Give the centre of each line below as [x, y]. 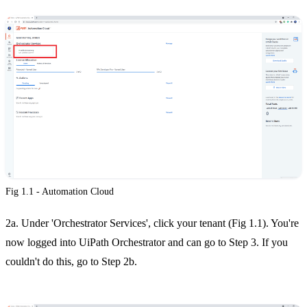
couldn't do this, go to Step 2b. [71, 261]
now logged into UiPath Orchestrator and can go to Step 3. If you [147, 242]
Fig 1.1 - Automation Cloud [60, 191]
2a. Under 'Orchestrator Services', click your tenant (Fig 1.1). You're [152, 223]
